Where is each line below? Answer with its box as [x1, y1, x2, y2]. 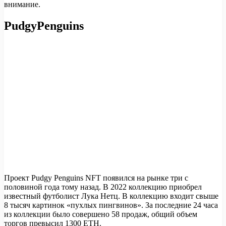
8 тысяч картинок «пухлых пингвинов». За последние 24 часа [4, 201, 218, 210]
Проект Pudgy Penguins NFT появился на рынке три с [4, 174, 188, 183]
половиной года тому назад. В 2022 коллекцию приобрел [4, 183, 202, 192]
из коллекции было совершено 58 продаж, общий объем [4, 210, 197, 219]
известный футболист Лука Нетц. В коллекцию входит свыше [4, 192, 218, 201]
